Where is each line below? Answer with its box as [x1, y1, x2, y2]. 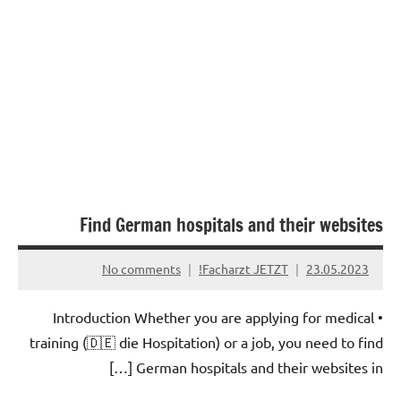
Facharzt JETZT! [202, 260, 288, 277]
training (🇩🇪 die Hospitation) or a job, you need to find [30, 332, 383, 351]
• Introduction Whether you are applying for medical [53, 307, 374, 326]
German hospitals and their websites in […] [136, 357, 383, 376]
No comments [102, 260, 181, 277]
